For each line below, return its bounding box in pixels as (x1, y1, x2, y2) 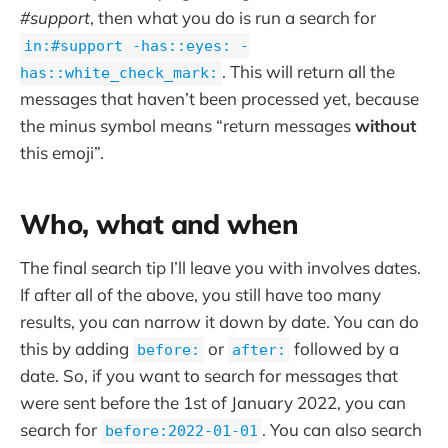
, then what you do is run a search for (90, 6, 376, 28)
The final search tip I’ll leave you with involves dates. (20, 256, 421, 278)
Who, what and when (20, 207, 299, 242)
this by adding (20, 337, 133, 359)
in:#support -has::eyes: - (24, 36, 249, 55)
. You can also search (262, 418, 422, 440)
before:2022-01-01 (105, 421, 258, 440)
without (355, 114, 416, 136)
